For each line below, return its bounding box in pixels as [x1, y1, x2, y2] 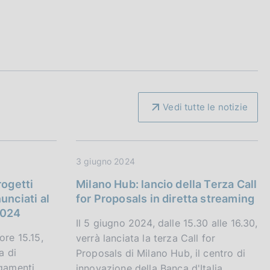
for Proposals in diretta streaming [76, 192, 255, 206]
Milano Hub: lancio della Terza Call [76, 178, 257, 191]
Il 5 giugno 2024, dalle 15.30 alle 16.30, [76, 217, 258, 230]
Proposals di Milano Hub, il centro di [76, 247, 245, 260]
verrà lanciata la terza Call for [76, 232, 216, 245]
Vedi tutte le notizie [163, 101, 248, 113]
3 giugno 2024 [76, 156, 135, 167]
